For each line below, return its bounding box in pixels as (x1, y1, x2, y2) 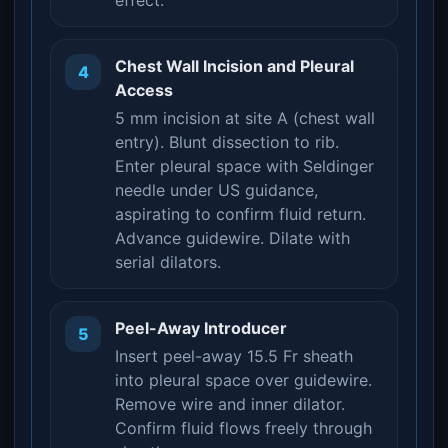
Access (115, 80, 173, 100)
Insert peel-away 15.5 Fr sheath (115, 346, 353, 366)
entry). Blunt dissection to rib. (115, 132, 339, 152)
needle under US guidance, (115, 180, 318, 200)
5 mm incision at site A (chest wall (115, 108, 375, 128)
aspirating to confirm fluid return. (115, 204, 366, 224)
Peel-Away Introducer (115, 318, 287, 338)
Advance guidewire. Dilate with (115, 228, 350, 248)
